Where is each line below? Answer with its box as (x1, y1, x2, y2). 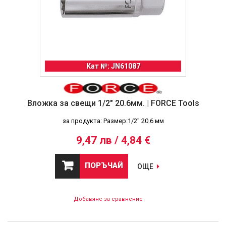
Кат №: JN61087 (86, 62, 140, 70)
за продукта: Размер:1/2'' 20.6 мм (62, 117, 164, 125)
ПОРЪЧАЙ (85, 161, 123, 171)
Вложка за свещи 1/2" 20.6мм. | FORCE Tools (27, 98, 199, 108)
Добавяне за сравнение (73, 196, 143, 203)
